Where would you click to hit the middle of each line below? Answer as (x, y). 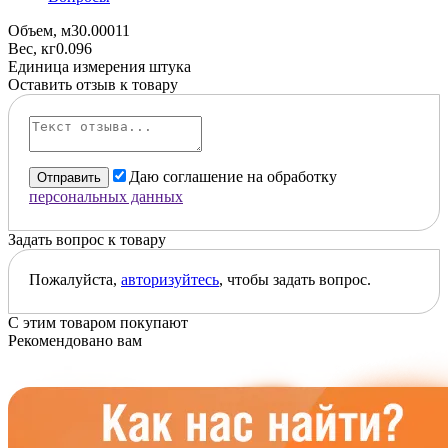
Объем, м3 (43, 30)
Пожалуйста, (75, 279)
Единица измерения (78, 66)
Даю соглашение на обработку (233, 176)
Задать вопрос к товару (87, 239)
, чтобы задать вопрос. (295, 279)
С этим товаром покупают (98, 322)
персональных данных (106, 196)
